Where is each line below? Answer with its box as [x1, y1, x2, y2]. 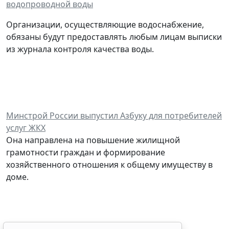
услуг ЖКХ [6, 122, 45, 134]
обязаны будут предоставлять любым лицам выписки [6, 31, 222, 43]
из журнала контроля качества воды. [6, 43, 154, 55]
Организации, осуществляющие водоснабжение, [6, 19, 204, 31]
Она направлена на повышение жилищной [6, 134, 180, 146]
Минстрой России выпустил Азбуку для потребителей [6, 110, 222, 122]
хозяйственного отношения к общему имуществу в [6, 159, 213, 171]
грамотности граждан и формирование [6, 147, 165, 158]
